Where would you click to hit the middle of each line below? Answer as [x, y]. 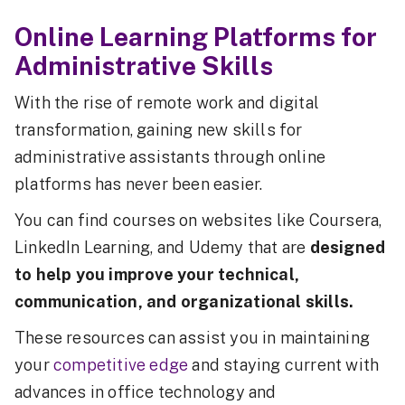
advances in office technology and [146, 392]
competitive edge [121, 365]
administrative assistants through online [170, 157]
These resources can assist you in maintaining [193, 338]
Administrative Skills [144, 66]
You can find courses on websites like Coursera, [198, 221]
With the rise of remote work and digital [167, 103]
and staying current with [284, 365]
